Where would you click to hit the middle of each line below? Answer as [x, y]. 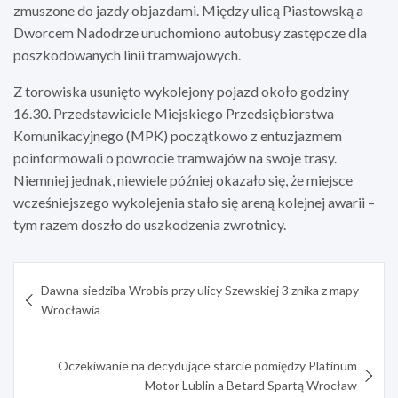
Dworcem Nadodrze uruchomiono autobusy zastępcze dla [190, 32]
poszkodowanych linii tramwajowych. [127, 54]
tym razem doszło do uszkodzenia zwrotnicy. [150, 224]
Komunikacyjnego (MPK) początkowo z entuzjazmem [178, 135]
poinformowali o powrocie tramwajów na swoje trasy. [175, 157]
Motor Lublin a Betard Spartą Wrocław [251, 385]
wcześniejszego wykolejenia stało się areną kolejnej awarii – [194, 202]
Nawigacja [64, 275]
